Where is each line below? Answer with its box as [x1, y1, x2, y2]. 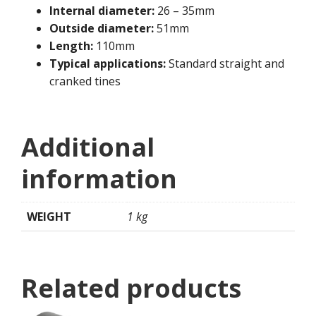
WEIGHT [27, 209, 71, 225]
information [21, 162, 177, 197]
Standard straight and [166, 56, 284, 72]
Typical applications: [49, 56, 166, 72]
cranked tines [49, 73, 121, 90]
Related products [21, 271, 241, 306]
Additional [21, 130, 154, 165]
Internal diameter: [49, 3, 154, 19]
